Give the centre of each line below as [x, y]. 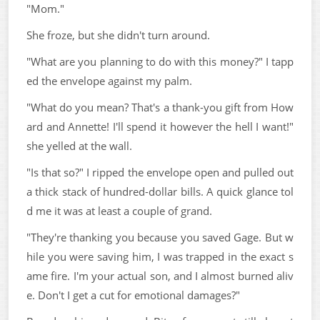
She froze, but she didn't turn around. [118, 35]
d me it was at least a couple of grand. [119, 210]
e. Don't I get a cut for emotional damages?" [133, 295]
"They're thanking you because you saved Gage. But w [160, 237]
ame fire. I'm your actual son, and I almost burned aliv [160, 275]
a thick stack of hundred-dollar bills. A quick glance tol [160, 191]
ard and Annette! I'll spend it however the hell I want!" [160, 126]
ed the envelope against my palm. [109, 80]
